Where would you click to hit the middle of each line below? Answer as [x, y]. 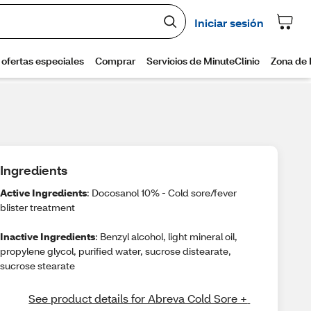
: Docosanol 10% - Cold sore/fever [161, 193]
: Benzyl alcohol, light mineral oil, [166, 236]
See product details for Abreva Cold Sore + [138, 298]
